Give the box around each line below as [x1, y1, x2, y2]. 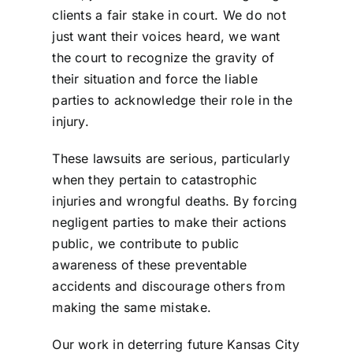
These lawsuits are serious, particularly [52, 150, 290, 166]
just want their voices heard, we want [52, 28, 281, 44]
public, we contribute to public [52, 235, 240, 251]
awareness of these [52, 256, 175, 273]
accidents [52, 277, 111, 294]
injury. [52, 113, 89, 129]
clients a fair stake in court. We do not [52, 6, 286, 23]
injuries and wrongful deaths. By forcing [52, 192, 297, 209]
